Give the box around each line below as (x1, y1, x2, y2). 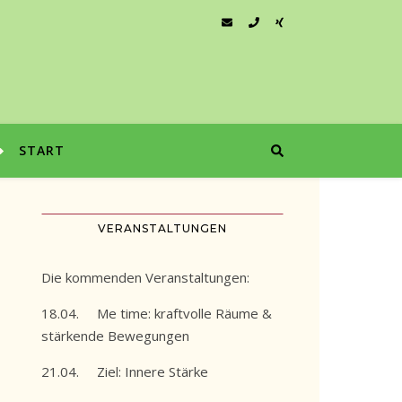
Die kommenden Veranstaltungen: (41, 268, 249, 286)
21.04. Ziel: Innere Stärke (41, 363, 208, 380)
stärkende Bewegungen (41, 327, 189, 345)
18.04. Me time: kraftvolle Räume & (41, 304, 272, 322)
